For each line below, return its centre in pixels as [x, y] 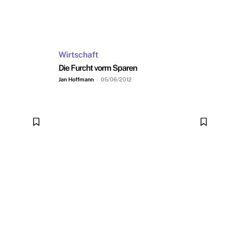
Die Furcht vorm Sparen [98, 68]
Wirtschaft [78, 55]
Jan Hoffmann [76, 80]
